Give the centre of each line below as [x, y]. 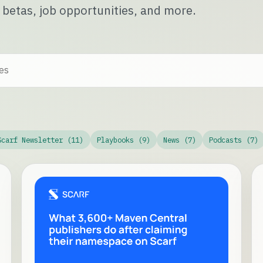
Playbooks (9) [123, 139]
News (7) [180, 139]
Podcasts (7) [234, 139]
